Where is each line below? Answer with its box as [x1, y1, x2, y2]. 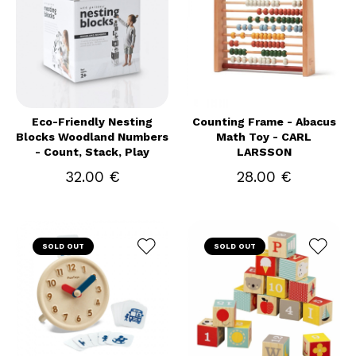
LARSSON [236, 145, 292, 158]
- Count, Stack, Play [35, 145, 149, 158]
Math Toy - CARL [216, 130, 311, 143]
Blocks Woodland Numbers [16, 130, 168, 143]
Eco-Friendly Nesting [32, 115, 153, 128]
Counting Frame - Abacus [192, 115, 336, 128]
